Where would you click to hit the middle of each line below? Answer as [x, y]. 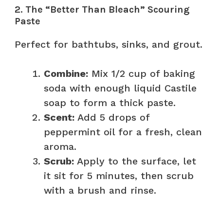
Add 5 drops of [112, 117]
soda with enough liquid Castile [120, 88]
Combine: [66, 73]
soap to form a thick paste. [110, 102]
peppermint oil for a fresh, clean [123, 132]
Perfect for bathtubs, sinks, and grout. [109, 44]
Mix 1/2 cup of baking [142, 73]
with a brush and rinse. [100, 190]
